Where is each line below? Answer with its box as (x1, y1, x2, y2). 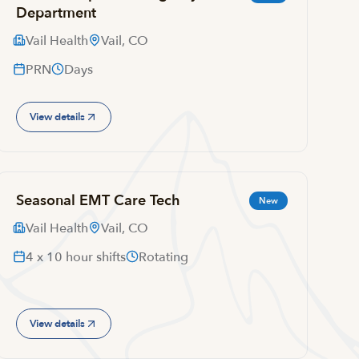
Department (15, 3, 96, 23)
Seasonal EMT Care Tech (15, 191, 180, 211)
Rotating (138, 248, 188, 266)
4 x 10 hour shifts (25, 248, 126, 266)
